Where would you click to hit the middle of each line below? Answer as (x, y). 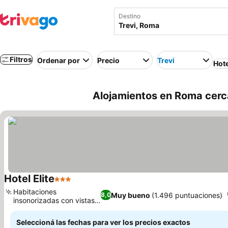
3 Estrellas (74, 184)
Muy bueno (131, 195)
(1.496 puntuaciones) (187, 195)
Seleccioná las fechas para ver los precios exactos (103, 222)
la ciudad (28, 209)
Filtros (21, 59)
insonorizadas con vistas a (57, 200)
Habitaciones (35, 192)
